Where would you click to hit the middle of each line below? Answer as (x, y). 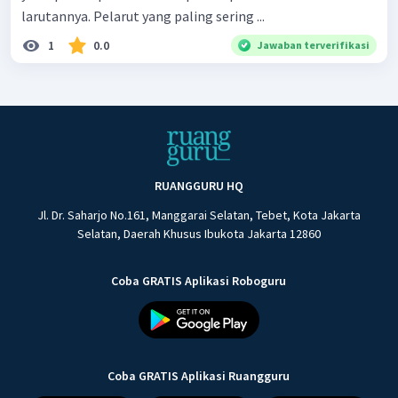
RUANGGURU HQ (199, 186)
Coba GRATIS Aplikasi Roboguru (199, 281)
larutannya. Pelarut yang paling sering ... (143, 16)
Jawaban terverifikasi (314, 45)
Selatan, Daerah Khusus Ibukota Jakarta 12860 (199, 234)
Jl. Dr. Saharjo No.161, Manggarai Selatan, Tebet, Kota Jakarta (199, 215)
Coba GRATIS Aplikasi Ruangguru (199, 376)
